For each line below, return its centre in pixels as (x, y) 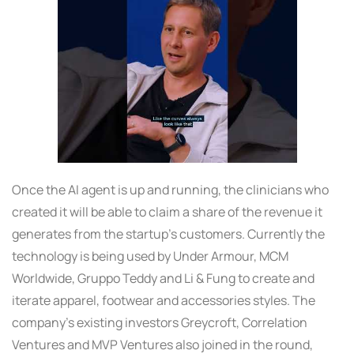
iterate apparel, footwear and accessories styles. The (164, 300)
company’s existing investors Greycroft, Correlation (160, 322)
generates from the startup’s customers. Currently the (168, 233)
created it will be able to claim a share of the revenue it (167, 211)
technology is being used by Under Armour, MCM (150, 256)
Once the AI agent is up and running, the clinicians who (170, 189)
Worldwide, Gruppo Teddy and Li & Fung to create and (163, 278)
